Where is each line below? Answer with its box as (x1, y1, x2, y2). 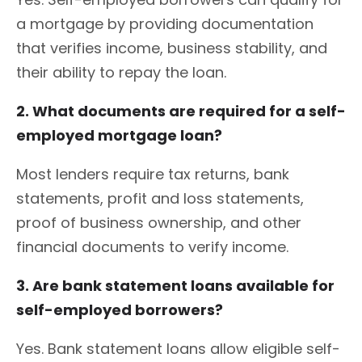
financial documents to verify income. (16, 236, 288, 257)
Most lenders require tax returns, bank (16, 163, 289, 184)
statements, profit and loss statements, (16, 187, 304, 208)
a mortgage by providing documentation (16, 13, 314, 34)
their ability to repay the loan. (16, 61, 226, 82)
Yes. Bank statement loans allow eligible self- (16, 338, 340, 359)
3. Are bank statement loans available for (16, 275, 335, 296)
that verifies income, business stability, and (16, 37, 327, 58)
